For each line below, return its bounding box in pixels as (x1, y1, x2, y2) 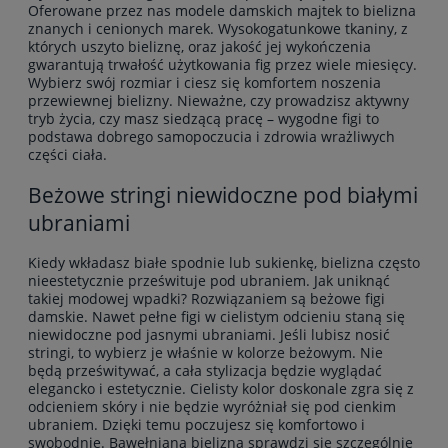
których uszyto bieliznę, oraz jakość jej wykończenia (28, 36, 371, 56)
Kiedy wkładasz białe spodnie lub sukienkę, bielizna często (28, 253, 420, 273)
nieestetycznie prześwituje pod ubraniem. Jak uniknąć (28, 271, 390, 291)
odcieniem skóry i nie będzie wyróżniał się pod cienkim (28, 397, 396, 417)
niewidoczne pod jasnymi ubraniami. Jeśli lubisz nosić (28, 325, 390, 345)
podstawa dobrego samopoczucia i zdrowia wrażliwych (28, 126, 395, 146)
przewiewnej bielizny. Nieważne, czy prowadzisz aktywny (28, 90, 409, 110)
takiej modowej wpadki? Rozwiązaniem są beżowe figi (28, 289, 385, 309)
